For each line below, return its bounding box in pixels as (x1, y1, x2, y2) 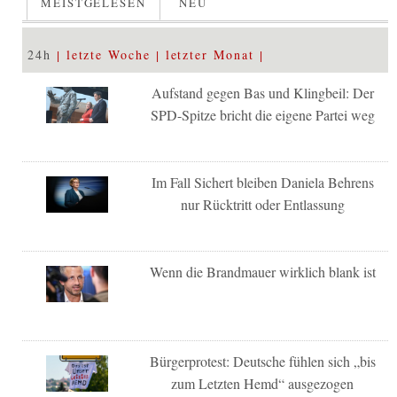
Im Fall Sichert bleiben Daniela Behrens (151, 173, 374, 192)
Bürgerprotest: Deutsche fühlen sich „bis (149, 352, 376, 371)
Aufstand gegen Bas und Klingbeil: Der (151, 83, 374, 103)
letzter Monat (165, 46, 254, 64)
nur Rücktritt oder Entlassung (180, 195, 345, 214)
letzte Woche (66, 46, 151, 64)
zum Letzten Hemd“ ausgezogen (171, 374, 354, 393)
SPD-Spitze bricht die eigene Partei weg (150, 105, 375, 125)
